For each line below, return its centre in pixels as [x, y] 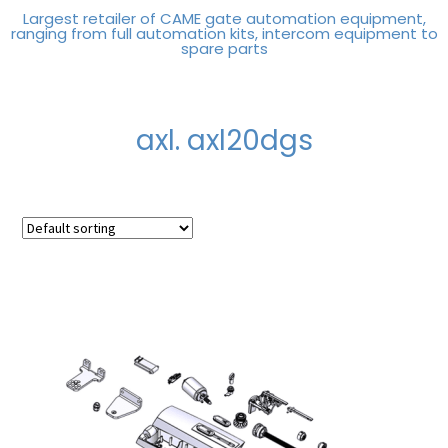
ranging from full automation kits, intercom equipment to [224, 33]
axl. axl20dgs [224, 141]
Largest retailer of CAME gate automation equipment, [224, 18]
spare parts [224, 48]
